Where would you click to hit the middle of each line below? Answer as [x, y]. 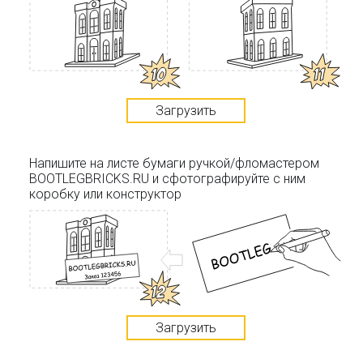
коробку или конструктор [105, 194]
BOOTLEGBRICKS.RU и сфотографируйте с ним [167, 178]
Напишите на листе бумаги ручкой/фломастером [174, 163]
